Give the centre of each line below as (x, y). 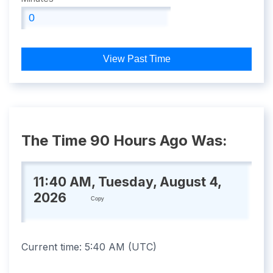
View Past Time (136, 59)
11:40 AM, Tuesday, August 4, (127, 181)
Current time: (53, 247)
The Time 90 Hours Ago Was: (124, 141)
